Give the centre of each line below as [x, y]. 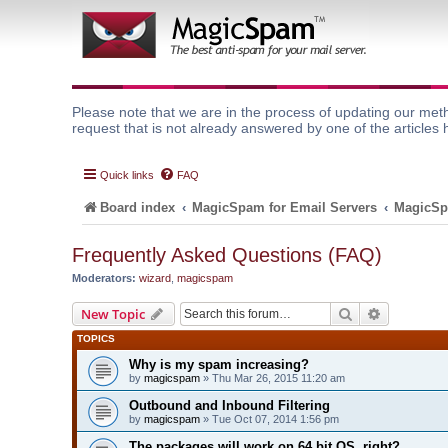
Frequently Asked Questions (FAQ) [227, 255]
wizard [155, 278]
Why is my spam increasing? [219, 364]
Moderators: [104, 278]
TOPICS [96, 338]
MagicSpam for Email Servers [285, 207]
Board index [137, 207]
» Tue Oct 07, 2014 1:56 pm [269, 418]
